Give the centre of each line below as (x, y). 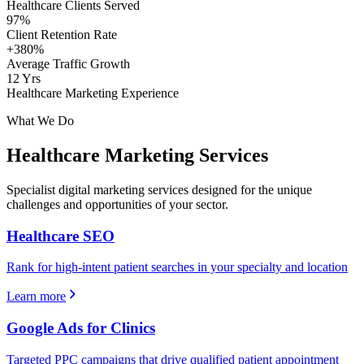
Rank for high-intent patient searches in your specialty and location (177, 267)
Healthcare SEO (61, 236)
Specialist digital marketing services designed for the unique (159, 190)
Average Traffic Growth (68, 64)
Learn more (36, 297)
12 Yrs (24, 79)
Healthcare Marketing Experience (93, 93)
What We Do (40, 121)
